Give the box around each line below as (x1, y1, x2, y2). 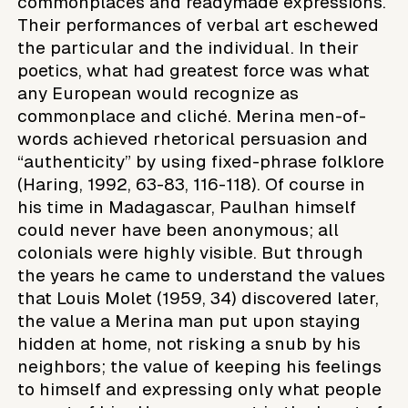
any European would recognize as (17, 83, 300, 103)
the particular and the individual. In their (17, 37, 360, 57)
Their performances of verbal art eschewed (17, 15, 380, 35)
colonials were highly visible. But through (17, 242, 364, 262)
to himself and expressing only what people (17, 379, 382, 399)
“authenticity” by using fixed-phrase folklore (17, 151, 385, 171)
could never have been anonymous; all (17, 219, 340, 240)
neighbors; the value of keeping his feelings (17, 356, 382, 376)
